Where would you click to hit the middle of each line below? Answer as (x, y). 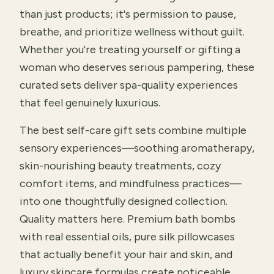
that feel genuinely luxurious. (90, 103)
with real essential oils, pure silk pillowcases (127, 237)
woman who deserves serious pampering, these (137, 67)
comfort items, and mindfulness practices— (131, 183)
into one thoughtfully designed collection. (124, 201)
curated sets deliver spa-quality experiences (129, 85)
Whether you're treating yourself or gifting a (130, 50)
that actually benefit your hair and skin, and (126, 254)
